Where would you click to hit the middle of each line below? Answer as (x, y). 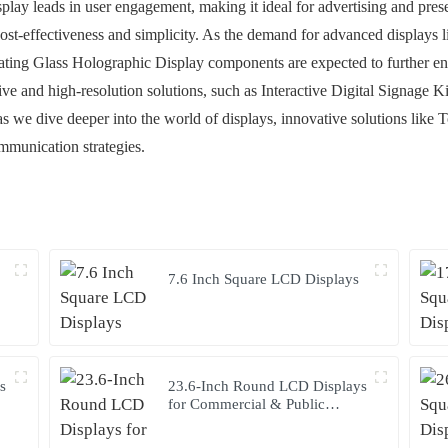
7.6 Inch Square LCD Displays (264, 278)
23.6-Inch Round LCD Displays (268, 385)
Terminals (199, 421)
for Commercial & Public (247, 403)
